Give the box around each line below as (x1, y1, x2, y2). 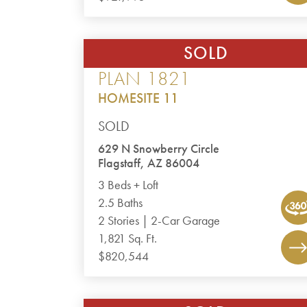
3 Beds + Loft (98, 177, 159, 193)
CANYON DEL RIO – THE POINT (98, 48, 283, 66)
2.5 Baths (98, 195, 143, 210)
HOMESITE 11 (98, 89, 179, 107)
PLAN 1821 (98, 66, 191, 90)
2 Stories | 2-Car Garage (98, 213, 221, 228)
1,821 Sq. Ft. (98, 231, 158, 246)
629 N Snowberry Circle (98, 141, 220, 156)
